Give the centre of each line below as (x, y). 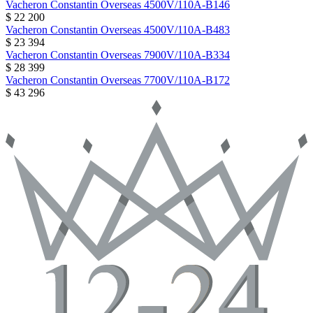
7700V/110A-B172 (187, 80)
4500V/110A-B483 (187, 30)
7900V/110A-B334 (187, 55)
